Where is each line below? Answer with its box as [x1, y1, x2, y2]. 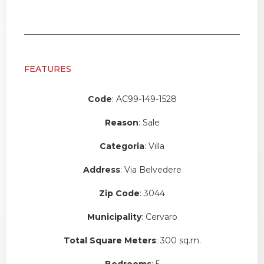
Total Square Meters [63, 235, 156, 246]
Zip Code [99, 187, 140, 199]
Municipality [87, 211, 141, 222]
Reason [104, 117, 138, 128]
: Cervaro [141, 211, 177, 222]
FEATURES [24, 63, 72, 74]
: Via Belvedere [120, 164, 181, 175]
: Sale [138, 117, 160, 128]
